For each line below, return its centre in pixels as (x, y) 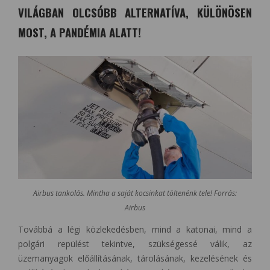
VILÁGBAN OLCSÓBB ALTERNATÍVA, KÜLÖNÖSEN (135, 13)
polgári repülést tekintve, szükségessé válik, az (135, 244)
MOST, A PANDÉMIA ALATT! (80, 33)
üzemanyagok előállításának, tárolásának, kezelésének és (135, 259)
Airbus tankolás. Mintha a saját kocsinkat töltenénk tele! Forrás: (135, 193)
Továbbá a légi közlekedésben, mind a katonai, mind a (135, 230)
